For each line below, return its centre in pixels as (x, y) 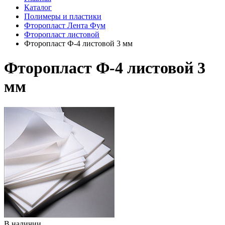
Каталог (38, 7)
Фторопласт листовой (62, 34)
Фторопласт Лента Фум (65, 25)
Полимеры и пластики (63, 16)
